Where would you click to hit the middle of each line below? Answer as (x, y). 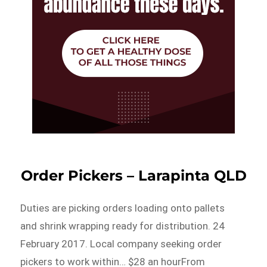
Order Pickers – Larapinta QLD (133, 175)
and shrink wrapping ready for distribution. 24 (123, 226)
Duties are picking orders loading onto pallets (123, 208)
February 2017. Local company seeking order (121, 243)
